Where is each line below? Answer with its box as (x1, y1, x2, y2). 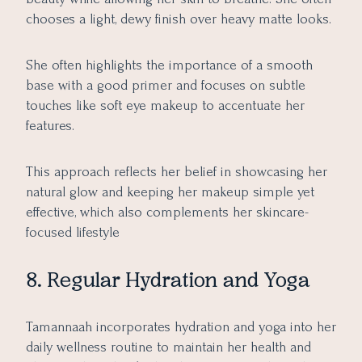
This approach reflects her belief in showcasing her (26, 163, 327, 179)
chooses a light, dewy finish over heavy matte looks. (26, 11, 331, 27)
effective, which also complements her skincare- (26, 204, 309, 220)
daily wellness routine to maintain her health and (26, 339, 311, 356)
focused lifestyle (26, 224, 120, 240)
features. (26, 117, 74, 133)
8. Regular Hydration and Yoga (26, 267, 309, 293)
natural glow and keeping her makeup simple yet (26, 183, 314, 200)
